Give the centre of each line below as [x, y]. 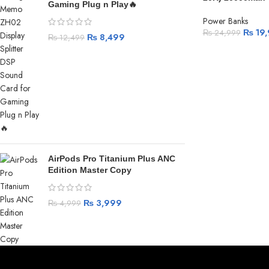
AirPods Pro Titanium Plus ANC [112, 159]
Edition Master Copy [90, 170]
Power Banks [225, 21]
